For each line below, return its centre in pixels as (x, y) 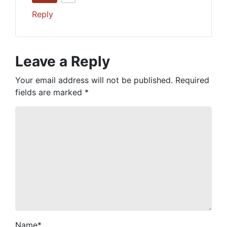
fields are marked (50, 92)
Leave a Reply (63, 61)
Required (192, 80)
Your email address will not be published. (94, 80)
